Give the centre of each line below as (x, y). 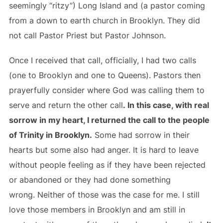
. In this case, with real (166, 105)
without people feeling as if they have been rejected (107, 165)
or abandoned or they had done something (90, 180)
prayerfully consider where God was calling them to (107, 90)
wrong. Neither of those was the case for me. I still (104, 195)
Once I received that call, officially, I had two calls (102, 60)
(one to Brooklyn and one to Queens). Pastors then (105, 75)
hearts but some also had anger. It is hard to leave (104, 150)
